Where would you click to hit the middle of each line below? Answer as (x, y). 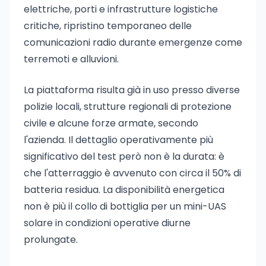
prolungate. (51, 240)
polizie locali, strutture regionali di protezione (128, 107)
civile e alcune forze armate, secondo (111, 123)
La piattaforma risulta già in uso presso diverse (132, 90)
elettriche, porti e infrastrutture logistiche (121, 9)
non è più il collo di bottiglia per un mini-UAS (125, 206)
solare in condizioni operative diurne (107, 223)
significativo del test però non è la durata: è (124, 156)
